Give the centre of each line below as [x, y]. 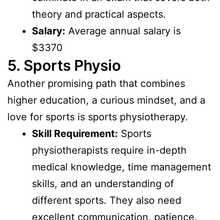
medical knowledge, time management [122, 167]
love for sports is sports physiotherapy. [98, 117]
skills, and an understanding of [103, 184]
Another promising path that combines [96, 84]
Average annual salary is [123, 31]
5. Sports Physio [64, 66]
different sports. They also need [107, 201]
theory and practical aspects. [99, 14]
